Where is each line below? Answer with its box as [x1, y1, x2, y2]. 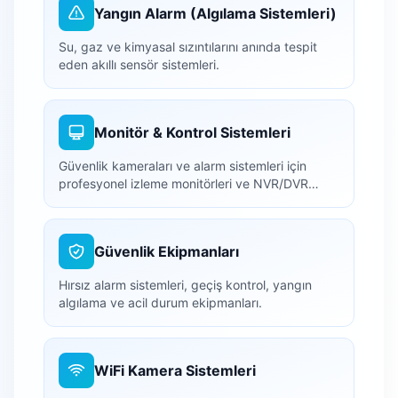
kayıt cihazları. [59, 193, 142, 209]
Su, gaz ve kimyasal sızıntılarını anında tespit [59, 38, 317, 54]
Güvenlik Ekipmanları [94, 242, 239, 260]
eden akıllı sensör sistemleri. [59, 56, 219, 72]
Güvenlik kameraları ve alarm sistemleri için [59, 157, 306, 173]
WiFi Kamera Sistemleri [94, 361, 256, 379]
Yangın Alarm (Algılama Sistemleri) [94, 4, 337, 22]
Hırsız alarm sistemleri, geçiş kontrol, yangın [59, 276, 312, 292]
